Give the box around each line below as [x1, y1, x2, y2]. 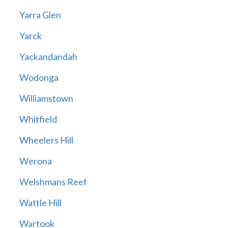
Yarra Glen [19, 9, 61, 21]
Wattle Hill [19, 197, 62, 209]
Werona [19, 155, 52, 167]
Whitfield [19, 113, 57, 125]
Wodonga [19, 72, 59, 83]
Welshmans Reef [19, 176, 87, 188]
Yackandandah [19, 51, 77, 63]
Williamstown [19, 93, 73, 104]
